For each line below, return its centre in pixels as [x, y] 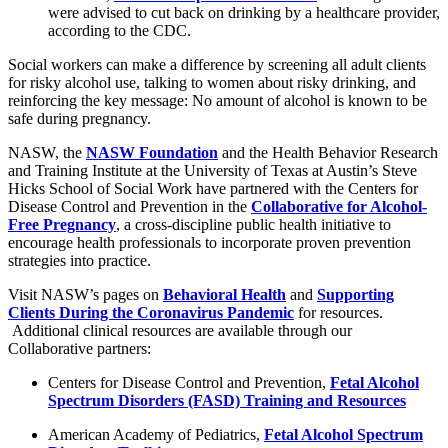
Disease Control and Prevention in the [129, 207]
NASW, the [47, 153]
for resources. [340, 313]
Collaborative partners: [79, 349]
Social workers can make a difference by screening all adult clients [217, 65]
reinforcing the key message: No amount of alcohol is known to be [217, 101]
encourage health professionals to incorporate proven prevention [209, 243]
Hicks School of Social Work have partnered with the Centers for [213, 189]
